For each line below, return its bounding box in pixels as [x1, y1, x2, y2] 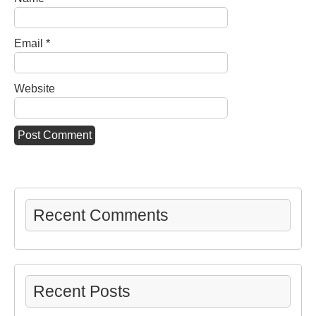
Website [14, 83, 55, 95]
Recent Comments [33, 206, 169, 224]
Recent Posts [33, 282, 130, 300]
